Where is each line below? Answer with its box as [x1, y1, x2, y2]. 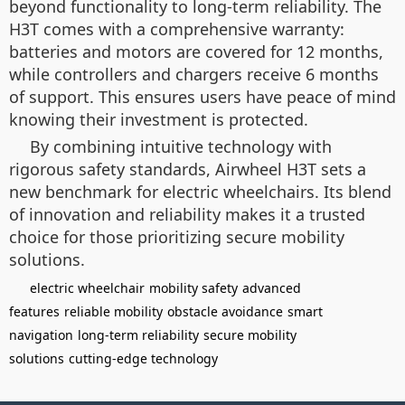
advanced [242, 278, 301, 297]
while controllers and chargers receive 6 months [9, 62, 379, 85]
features [9, 302, 60, 320]
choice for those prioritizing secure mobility [9, 225, 344, 248]
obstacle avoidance [167, 302, 283, 320]
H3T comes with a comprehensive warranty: [9, 17, 344, 40]
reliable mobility [64, 302, 163, 320]
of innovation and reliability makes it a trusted [9, 202, 365, 225]
